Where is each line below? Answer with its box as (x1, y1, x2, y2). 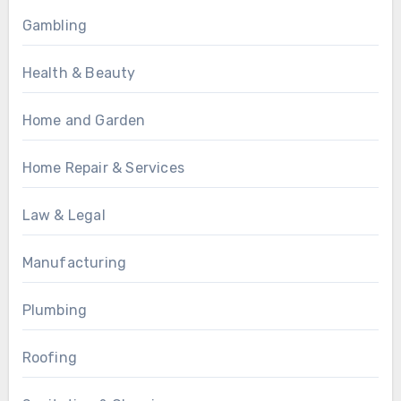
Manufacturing (21, 254, 127, 272)
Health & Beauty (21, 64, 136, 82)
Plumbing (21, 302, 88, 320)
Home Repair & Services (21, 159, 184, 177)
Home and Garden (21, 112, 146, 130)
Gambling (21, 17, 88, 35)
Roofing (21, 349, 77, 367)
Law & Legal (21, 207, 106, 225)
